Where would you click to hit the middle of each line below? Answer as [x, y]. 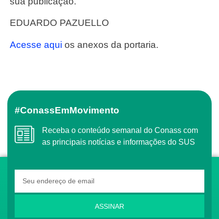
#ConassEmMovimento [73, 110]
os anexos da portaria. [110, 44]
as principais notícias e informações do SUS [119, 142]
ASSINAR [109, 206]
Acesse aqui [39, 44]
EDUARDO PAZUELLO [63, 23]
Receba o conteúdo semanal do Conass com [45, 131]
